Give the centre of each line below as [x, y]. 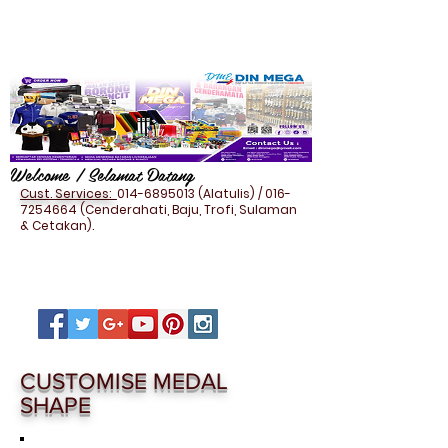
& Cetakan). [57, 225]
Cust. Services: [68, 193]
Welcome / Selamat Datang [101, 174]
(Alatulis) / [230, 193]
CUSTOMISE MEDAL [124, 381]
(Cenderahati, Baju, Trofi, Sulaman [187, 209]
